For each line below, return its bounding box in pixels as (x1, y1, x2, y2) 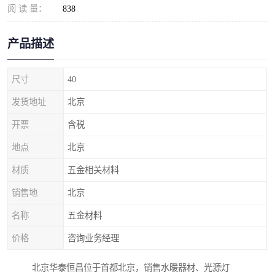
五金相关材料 (68, 165, 119, 175)
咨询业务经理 (68, 233, 119, 243)
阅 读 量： (7, 4, 47, 14)
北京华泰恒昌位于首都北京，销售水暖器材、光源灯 (32, 263, 230, 273)
